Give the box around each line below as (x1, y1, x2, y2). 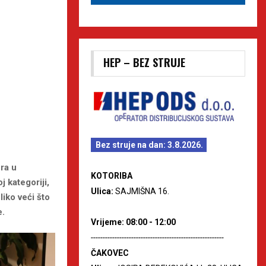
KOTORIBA (91, 170, 132, 180)
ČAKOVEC (91, 248, 129, 258)
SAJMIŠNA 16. (115, 186, 169, 196)
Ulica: (91, 186, 115, 196)
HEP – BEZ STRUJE (103, 54, 185, 70)
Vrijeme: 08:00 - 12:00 (91, 217, 176, 227)
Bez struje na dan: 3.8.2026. (96, 140, 203, 150)
